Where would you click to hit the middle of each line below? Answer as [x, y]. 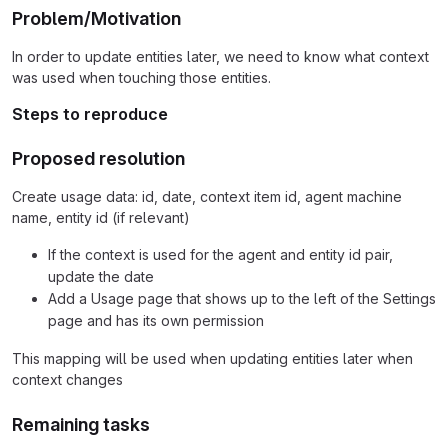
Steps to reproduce [90, 113]
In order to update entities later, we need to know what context [220, 56]
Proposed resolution [98, 158]
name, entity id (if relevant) [101, 217]
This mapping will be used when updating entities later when [212, 358]
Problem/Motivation [96, 18]
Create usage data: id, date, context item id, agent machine [207, 196]
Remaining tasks [81, 424]
